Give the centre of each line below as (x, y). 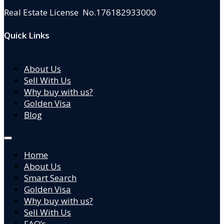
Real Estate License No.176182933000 (80, 12)
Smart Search (50, 177)
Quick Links (27, 35)
